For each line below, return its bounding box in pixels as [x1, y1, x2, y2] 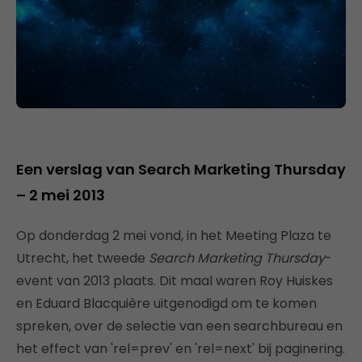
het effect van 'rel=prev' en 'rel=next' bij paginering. [16, 339, 345, 358]
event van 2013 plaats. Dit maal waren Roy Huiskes [16, 271, 333, 290]
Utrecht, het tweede [16, 248, 149, 267]
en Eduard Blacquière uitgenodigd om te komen [16, 293, 317, 313]
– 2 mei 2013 [16, 184, 105, 205]
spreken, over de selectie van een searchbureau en [16, 316, 343, 335]
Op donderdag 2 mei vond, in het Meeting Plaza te [16, 225, 331, 245]
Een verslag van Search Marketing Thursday [16, 158, 346, 179]
